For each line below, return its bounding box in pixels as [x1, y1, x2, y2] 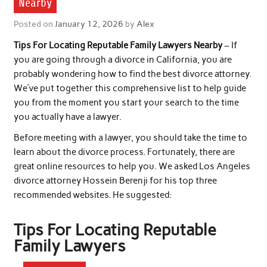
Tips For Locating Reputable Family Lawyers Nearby [13, 40, 222, 51]
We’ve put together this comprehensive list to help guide [13, 83, 246, 94]
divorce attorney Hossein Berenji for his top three [13, 175, 217, 187]
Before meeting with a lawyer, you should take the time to [13, 132, 247, 144]
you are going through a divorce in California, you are [13, 54, 232, 66]
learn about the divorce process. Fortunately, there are [13, 147, 235, 158]
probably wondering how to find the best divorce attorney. [13, 69, 252, 80]
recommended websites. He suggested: [13, 190, 172, 201]
